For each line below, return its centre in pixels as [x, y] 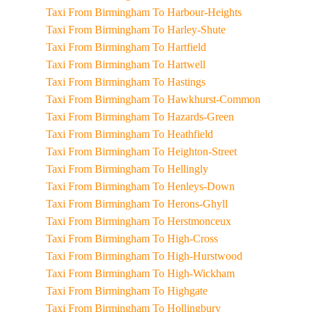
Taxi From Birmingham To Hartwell [179, 64]
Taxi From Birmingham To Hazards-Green [193, 117]
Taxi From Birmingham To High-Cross [185, 239]
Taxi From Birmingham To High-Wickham [193, 273]
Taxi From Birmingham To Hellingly [180, 169]
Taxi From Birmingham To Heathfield [182, 134]
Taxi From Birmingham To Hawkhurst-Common [206, 99]
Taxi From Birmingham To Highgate [180, 291]
